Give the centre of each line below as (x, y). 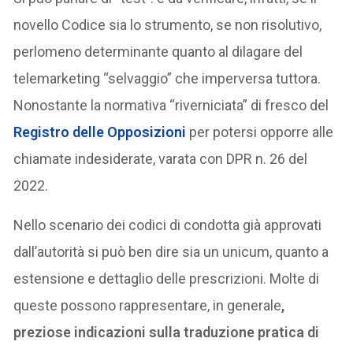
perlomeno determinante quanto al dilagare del (158, 52)
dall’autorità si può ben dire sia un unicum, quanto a (171, 252)
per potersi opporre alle (260, 132)
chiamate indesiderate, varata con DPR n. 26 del (161, 159)
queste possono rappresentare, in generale (148, 306)
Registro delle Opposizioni (100, 132)
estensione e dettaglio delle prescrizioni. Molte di (167, 279)
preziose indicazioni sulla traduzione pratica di (167, 333)
